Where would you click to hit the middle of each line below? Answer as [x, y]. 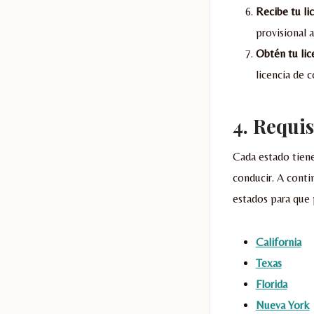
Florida [271, 284]
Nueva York [282, 305]
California [278, 242]
